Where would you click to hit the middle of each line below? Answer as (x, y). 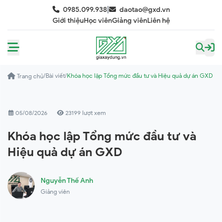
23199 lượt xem (85, 113)
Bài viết (55, 76)
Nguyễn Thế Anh (67, 180)
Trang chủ (30, 76)
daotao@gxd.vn (144, 10)
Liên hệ (158, 21)
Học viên (98, 21)
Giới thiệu (68, 21)
